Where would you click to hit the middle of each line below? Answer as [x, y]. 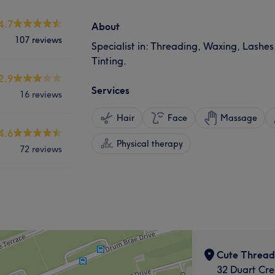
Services [110, 90]
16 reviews [41, 94]
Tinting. [109, 60]
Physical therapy [150, 143]
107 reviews [38, 40]
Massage [239, 118]
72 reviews [41, 149]
